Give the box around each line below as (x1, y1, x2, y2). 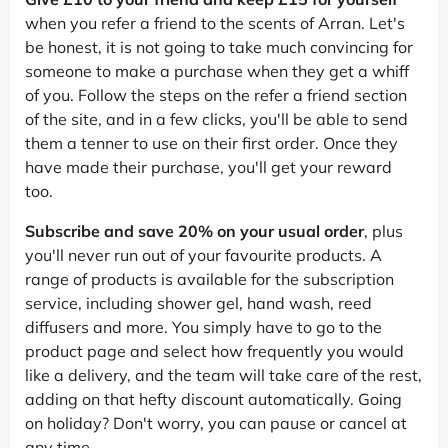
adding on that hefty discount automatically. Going (25, 388, 402, 409)
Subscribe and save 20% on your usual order (25, 220, 364, 241)
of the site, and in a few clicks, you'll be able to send (25, 108, 408, 129)
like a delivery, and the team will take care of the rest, (25, 364, 422, 385)
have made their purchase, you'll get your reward (25, 156, 392, 177)
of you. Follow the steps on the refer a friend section (25, 84, 407, 105)
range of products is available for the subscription (25, 268, 394, 289)
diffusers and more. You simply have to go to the (25, 316, 382, 337)
